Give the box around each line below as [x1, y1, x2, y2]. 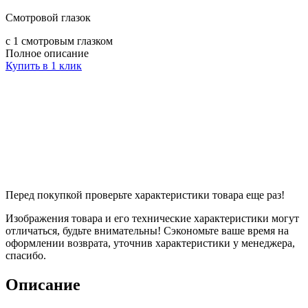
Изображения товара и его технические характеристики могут [5, 212, 299, 224]
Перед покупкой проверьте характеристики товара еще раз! [5, 188, 285, 201]
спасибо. [5, 249, 46, 261]
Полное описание [5, 47, 89, 59]
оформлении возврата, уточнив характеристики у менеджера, [5, 236, 295, 249]
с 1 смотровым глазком [5, 34, 113, 47]
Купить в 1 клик [5, 59, 82, 71]
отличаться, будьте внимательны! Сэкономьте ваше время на [5, 224, 289, 236]
